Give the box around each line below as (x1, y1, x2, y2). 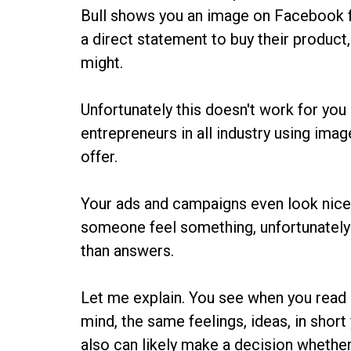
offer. (81, 147, 118, 166)
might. (81, 52, 124, 72)
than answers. (81, 241, 175, 260)
